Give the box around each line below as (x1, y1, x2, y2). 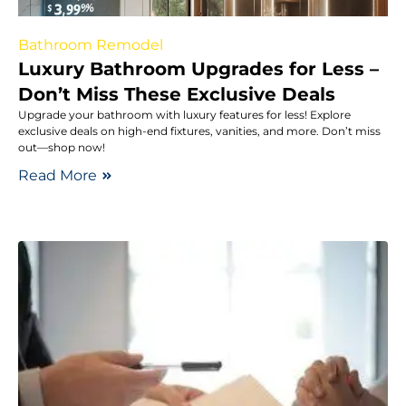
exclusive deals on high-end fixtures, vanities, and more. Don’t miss (18, 123, 381, 138)
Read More (18, 166, 97, 184)
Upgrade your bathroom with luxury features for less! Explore (18, 107, 351, 121)
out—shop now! (18, 140, 105, 154)
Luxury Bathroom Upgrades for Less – (18, 57, 379, 80)
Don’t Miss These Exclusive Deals (18, 82, 335, 105)
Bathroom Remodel (18, 35, 163, 53)
